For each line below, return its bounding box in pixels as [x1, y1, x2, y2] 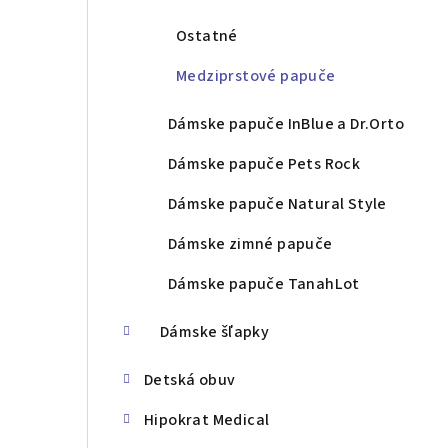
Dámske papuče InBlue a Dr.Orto [168, 113, 404, 136]
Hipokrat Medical [144, 409, 270, 432]
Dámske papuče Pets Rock [168, 153, 361, 176]
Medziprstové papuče [176, 65, 336, 88]
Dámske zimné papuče [168, 233, 333, 256]
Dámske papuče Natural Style [168, 193, 387, 216]
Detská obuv [144, 369, 236, 392]
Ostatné [176, 25, 238, 48]
